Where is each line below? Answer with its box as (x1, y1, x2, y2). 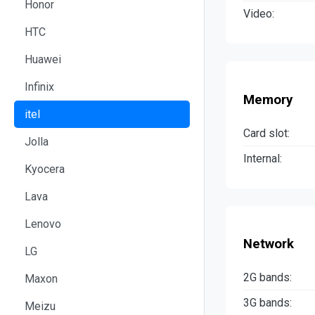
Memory (243, 92, 292, 108)
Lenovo (25, 217, 61, 231)
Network (243, 236, 294, 252)
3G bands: (243, 296, 292, 310)
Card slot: (243, 126, 290, 140)
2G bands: (243, 271, 292, 285)
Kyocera (25, 162, 65, 176)
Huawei (25, 52, 61, 66)
